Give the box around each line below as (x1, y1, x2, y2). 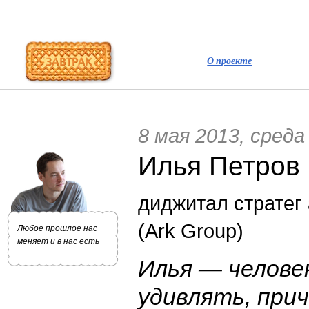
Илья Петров (138, 150, 300, 181)
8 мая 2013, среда (138, 124, 305, 147)
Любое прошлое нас (17, 223, 97, 233)
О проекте (207, 54, 252, 68)
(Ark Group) (138, 219, 243, 242)
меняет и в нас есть (17, 237, 99, 246)
